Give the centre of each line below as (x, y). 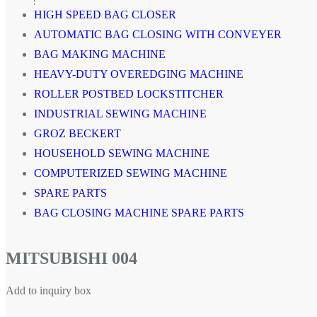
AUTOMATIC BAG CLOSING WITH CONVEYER (158, 34)
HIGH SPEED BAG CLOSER (105, 14)
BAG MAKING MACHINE (100, 54)
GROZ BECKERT (77, 133)
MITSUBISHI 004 (71, 258)
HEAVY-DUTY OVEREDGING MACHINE (139, 74)
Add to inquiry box (48, 291)
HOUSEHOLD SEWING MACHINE (122, 153)
